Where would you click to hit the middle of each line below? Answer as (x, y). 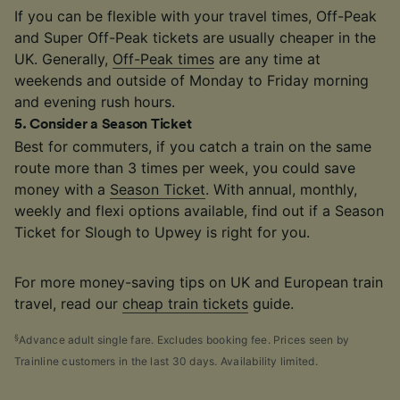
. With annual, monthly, (281, 190)
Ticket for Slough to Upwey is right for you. (162, 233)
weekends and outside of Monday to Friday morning (192, 81)
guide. (271, 304)
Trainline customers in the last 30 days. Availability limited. (166, 362)
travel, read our (68, 304)
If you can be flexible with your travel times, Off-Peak (196, 17)
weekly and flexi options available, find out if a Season (199, 211)
